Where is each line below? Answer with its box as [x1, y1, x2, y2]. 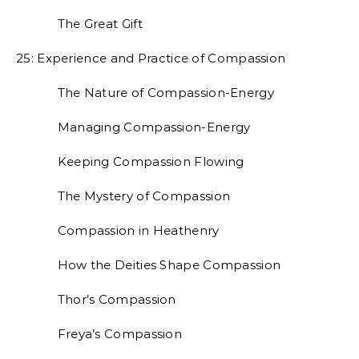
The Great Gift [16, 16, 143, 31]
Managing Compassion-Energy [16, 119, 251, 135]
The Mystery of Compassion [16, 188, 231, 204]
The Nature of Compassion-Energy [16, 85, 274, 100]
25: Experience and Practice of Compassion [16, 50, 286, 66]
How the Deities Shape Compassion [16, 257, 281, 272]
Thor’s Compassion [16, 292, 176, 307]
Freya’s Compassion [16, 326, 182, 341]
